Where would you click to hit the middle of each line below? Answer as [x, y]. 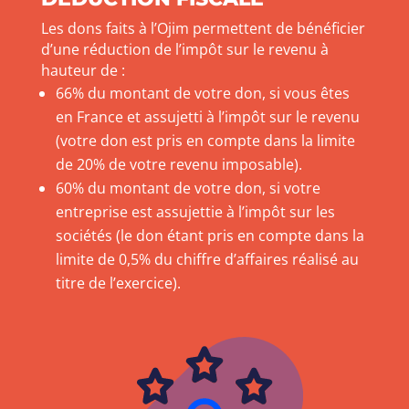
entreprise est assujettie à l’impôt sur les [195, 212]
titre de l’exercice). [118, 283]
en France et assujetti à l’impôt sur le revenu [207, 117]
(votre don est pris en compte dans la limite [205, 141]
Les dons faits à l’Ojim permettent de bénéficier [203, 29]
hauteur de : [83, 71]
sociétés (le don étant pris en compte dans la [210, 236]
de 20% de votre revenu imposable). [178, 165]
